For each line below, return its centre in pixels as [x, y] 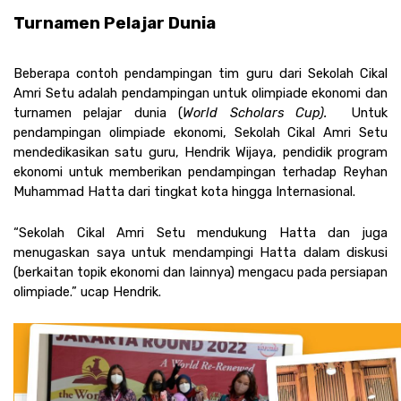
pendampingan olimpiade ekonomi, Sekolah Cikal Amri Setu [200, 133]
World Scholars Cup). [261, 113]
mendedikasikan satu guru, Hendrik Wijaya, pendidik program [200, 153]
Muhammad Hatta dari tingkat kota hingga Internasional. [186, 192]
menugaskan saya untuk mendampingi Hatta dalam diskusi [200, 253]
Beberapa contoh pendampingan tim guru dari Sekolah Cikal [200, 74]
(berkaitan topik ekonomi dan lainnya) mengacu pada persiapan [200, 273]
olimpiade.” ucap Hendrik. [87, 292]
